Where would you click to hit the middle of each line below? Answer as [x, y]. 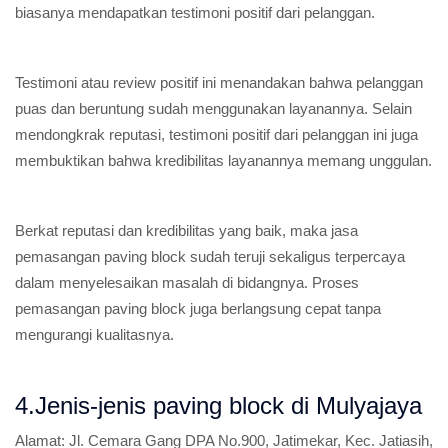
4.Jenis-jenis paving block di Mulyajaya [218, 405]
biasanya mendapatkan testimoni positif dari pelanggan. [195, 12]
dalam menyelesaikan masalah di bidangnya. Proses [187, 282]
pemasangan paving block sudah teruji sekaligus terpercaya [210, 256]
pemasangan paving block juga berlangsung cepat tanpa [198, 308]
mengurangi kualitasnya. [94, 334]
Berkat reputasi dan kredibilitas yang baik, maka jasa [186, 230]
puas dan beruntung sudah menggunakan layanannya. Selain [213, 108]
